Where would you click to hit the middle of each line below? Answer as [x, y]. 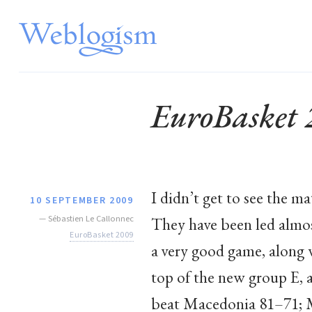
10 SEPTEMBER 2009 [82, 200]
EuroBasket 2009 [102, 234]
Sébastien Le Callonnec [91, 218]
